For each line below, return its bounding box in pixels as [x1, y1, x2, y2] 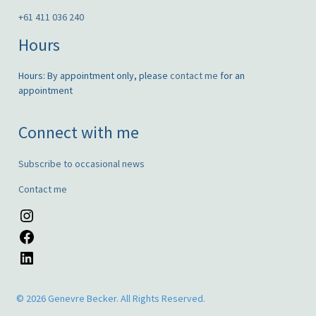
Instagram [34, 207, 77, 221]
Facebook [34, 229, 77, 242]
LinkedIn [34, 250, 69, 263]
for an [217, 69, 245, 83]
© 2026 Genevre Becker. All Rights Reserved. [16, 291, 205, 305]
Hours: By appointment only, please [18, 69, 170, 83]
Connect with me [18, 121, 139, 144]
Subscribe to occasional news [18, 157, 145, 170]
